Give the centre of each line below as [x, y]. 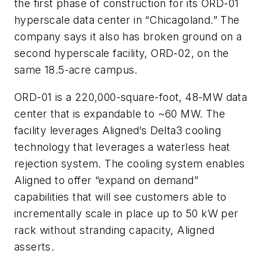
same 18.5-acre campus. [76, 70]
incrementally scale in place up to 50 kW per [126, 213]
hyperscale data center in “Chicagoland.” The [127, 20]
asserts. [34, 246]
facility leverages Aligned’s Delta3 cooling [118, 130]
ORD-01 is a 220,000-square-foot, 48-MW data [131, 97]
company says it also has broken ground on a [128, 37]
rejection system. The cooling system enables [130, 163]
